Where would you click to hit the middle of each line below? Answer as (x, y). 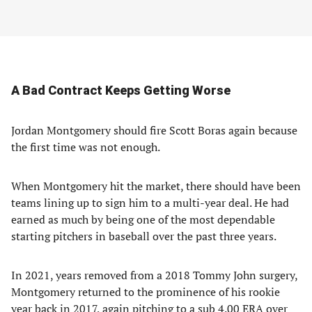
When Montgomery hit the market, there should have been (156, 186)
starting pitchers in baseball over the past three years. (144, 236)
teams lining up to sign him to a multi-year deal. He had (150, 203)
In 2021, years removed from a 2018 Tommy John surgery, (154, 275)
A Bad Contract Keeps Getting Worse (121, 90)
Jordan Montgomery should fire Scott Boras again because (154, 130)
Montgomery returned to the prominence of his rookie (146, 292)
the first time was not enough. (86, 147)
